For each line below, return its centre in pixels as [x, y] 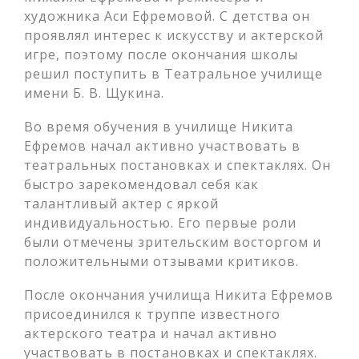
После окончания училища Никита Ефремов [179, 295]
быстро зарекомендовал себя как [141, 184]
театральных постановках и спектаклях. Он [177, 165]
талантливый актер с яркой [121, 204]
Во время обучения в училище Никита [159, 127]
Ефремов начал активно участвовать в [162, 146]
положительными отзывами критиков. [161, 261]
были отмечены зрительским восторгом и [173, 242]
